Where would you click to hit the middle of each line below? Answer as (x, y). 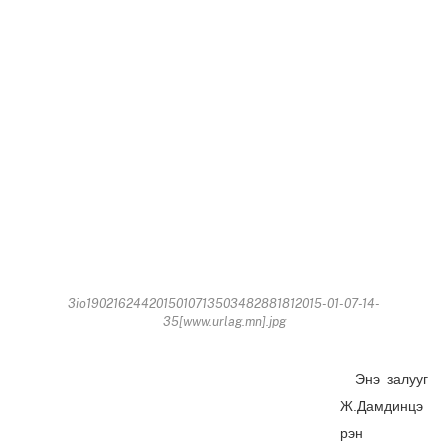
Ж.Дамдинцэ (381, 405)
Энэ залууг (384, 378)
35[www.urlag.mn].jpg (224, 321)
